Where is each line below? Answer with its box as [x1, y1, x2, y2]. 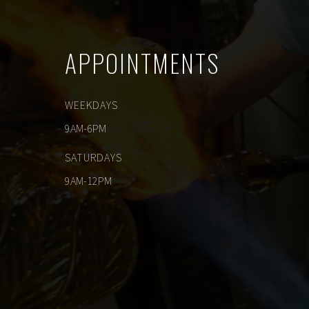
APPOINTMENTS [65, 44, 220, 81]
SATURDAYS [65, 150, 123, 165]
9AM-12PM [65, 174, 112, 188]
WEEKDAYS [65, 98, 119, 112]
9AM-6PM [65, 121, 107, 136]
